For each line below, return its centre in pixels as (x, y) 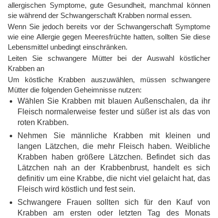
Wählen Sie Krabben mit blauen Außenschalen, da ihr (114, 101)
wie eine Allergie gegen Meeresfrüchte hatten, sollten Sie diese (109, 37)
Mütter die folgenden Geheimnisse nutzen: (75, 90)
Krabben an (26, 69)
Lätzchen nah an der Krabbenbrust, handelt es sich (114, 168)
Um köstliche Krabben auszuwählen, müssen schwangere (109, 80)
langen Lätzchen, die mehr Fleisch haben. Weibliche (114, 146)
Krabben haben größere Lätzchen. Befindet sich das (114, 157)
